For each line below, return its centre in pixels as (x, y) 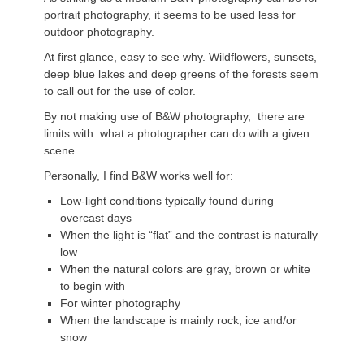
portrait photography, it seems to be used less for (170, 14)
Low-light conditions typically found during (167, 200)
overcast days (96, 217)
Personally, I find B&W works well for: (139, 175)
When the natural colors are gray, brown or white (185, 269)
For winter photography (120, 303)
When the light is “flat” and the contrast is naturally (189, 234)
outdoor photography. (99, 31)
